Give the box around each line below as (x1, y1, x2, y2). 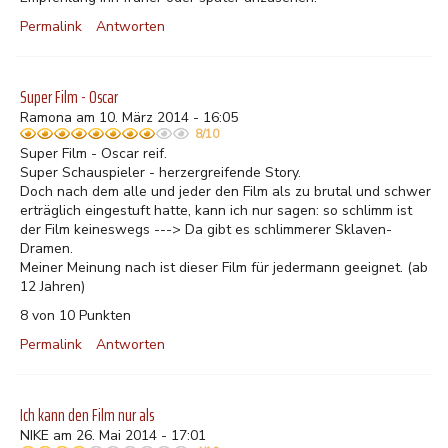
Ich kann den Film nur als (20, 401, 154, 429)
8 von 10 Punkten (20, 306, 131, 325)
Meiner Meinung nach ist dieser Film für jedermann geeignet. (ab (20, 258, 428, 277)
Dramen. (20, 239, 73, 258)
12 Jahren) (20, 277, 85, 296)
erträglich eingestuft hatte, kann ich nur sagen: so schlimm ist (20, 201, 412, 220)
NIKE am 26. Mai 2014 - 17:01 (20, 426, 206, 445)
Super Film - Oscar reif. (20, 144, 167, 163)
